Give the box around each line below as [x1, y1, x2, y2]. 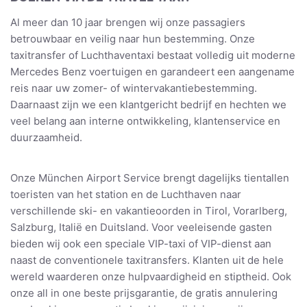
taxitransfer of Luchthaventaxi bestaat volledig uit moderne [10, 49, 295, 62]
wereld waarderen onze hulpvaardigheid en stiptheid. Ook [10, 270, 291, 284]
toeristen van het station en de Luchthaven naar [10, 188, 241, 201]
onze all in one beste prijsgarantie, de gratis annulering [10, 286, 278, 300]
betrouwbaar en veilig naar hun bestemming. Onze [10, 32, 255, 46]
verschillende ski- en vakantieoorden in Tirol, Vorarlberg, [10, 204, 287, 218]
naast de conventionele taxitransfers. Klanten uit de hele [10, 254, 284, 267]
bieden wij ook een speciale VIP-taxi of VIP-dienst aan [10, 237, 271, 251]
